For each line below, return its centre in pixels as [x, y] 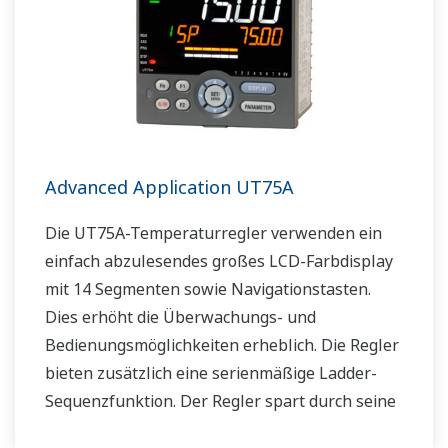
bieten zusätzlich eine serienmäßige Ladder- [211, 373]
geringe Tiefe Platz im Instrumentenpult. [198, 429]
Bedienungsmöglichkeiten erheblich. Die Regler [222, 345]
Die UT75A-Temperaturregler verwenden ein [213, 233]
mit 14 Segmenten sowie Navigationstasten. [208, 289]
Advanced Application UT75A [169, 187]
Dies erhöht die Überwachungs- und [180, 317]
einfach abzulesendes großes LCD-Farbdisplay [219, 261]
